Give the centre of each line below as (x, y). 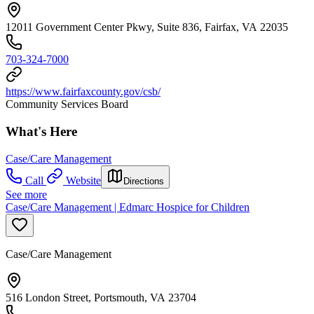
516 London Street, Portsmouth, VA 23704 (101, 297)
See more (26, 194)
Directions (144, 181)
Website (83, 180)
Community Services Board (67, 104)
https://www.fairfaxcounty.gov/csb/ (83, 92)
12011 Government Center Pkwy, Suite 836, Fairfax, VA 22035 (147, 27)
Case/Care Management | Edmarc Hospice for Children (128, 207)
